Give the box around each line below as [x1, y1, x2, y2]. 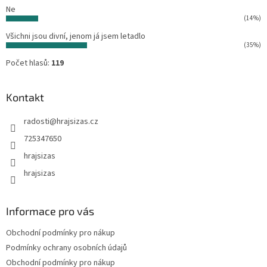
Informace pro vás [6, 204, 94, 218]
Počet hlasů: [6, 57, 51, 70]
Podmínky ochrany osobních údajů [6, 242, 127, 254]
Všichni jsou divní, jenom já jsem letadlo [6, 30, 145, 43]
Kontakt [6, 91, 44, 104]
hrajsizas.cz [57, 116, 98, 128]
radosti [24, 116, 49, 128]
